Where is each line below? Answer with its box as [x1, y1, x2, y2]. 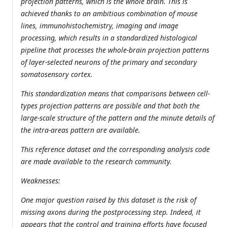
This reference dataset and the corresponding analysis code [21, 144, 210, 155]
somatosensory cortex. [21, 69, 95, 80]
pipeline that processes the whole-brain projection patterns [21, 45, 209, 55]
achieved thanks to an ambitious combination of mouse [21, 9, 198, 19]
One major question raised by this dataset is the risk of [21, 195, 196, 205]
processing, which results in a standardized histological [21, 33, 197, 43]
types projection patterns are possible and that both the [21, 101, 200, 111]
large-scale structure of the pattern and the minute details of [21, 113, 214, 123]
